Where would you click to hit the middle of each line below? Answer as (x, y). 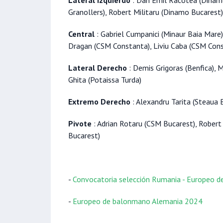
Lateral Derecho (98, 68)
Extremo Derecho (99, 102)
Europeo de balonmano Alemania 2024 (138, 201)
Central (81, 34)
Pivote (80, 124)
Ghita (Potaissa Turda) (105, 80)
